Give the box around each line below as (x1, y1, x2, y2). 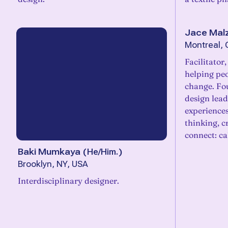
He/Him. (87, 147, 118, 157)
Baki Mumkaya (18, 147, 80, 157)
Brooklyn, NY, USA (18, 159, 88, 169)
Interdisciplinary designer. (18, 176, 119, 186)
